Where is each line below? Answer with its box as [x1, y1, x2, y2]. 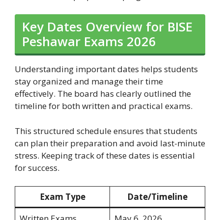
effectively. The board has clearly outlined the [15, 88, 191, 100]
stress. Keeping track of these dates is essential [15, 149, 195, 161]
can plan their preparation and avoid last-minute [15, 137, 205, 149]
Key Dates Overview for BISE [22, 18, 192, 35]
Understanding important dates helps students [15, 63, 198, 75]
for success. [15, 162, 59, 173]
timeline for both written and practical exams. [15, 100, 192, 112]
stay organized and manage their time [15, 76, 163, 87]
